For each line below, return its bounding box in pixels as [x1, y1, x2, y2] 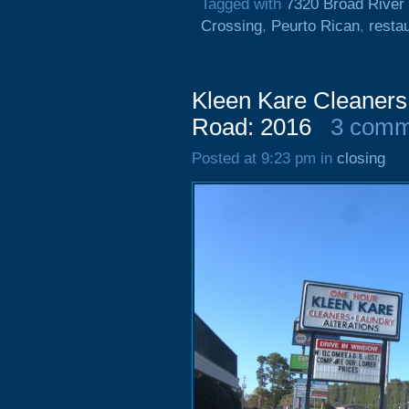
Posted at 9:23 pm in [192, 150, 337, 167]
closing [337, 150, 385, 167]
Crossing [201, 17, 262, 35]
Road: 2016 [192, 114, 311, 140]
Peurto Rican [271, 17, 360, 35]
